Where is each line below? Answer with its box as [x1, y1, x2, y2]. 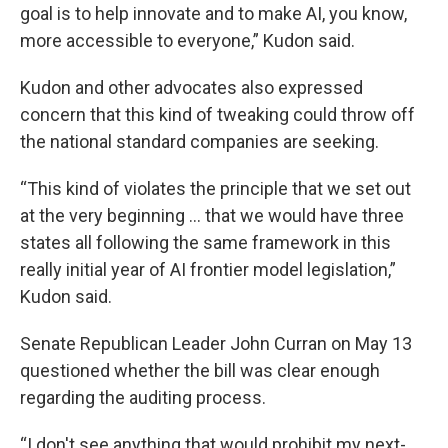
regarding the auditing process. [20, 387, 266, 408]
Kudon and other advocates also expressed [20, 77, 363, 98]
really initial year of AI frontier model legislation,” [20, 259, 396, 280]
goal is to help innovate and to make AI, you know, [20, 3, 407, 24]
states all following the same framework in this [20, 232, 391, 253]
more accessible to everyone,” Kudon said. [20, 30, 355, 51]
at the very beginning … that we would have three [20, 205, 404, 226]
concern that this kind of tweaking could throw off [20, 104, 415, 125]
